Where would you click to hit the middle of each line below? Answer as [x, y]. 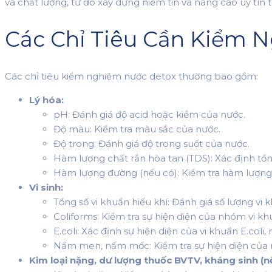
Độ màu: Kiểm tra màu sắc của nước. [137, 129]
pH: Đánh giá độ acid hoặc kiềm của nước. [149, 115]
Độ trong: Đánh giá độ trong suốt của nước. [151, 144]
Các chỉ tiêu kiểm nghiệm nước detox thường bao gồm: [131, 76]
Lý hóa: [46, 100]
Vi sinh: [46, 188]
